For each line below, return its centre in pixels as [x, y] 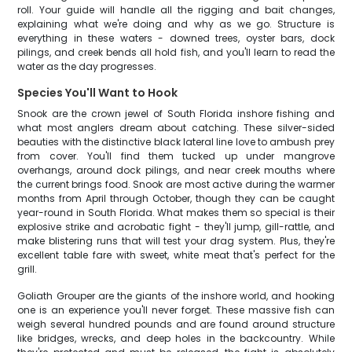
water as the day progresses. [87, 66]
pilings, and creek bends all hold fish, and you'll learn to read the [176, 52]
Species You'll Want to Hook [98, 93]
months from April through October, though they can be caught [176, 198]
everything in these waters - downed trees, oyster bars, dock [176, 38]
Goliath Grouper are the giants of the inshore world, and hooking [176, 296]
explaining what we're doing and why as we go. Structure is [176, 24]
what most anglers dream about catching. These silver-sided [176, 128]
